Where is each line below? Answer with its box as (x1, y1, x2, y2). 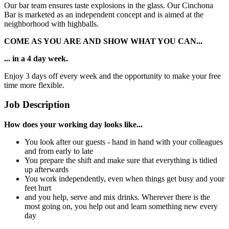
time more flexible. (4, 80, 64, 89)
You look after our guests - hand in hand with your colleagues (25, 138, 223, 147)
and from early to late (25, 147, 93, 156)
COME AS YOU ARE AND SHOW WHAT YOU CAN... (4, 36, 202, 45)
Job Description (4, 99, 70, 110)
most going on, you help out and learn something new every (25, 202, 218, 211)
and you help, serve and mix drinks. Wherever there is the (25, 193, 210, 202)
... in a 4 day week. (4, 54, 68, 63)
